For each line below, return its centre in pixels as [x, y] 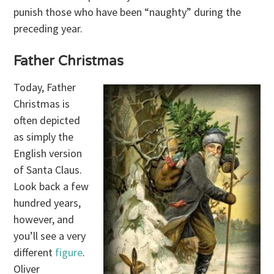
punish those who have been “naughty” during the [128, 12]
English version [48, 153]
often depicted [47, 120]
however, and [44, 219]
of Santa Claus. [48, 169]
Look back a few [51, 186]
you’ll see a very [50, 235]
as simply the [44, 136]
